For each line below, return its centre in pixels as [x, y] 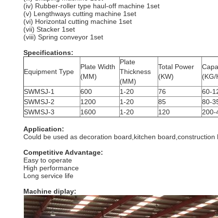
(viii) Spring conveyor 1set [63, 37]
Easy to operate [48, 160]
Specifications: [48, 53]
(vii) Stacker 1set [49, 29]
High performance [51, 168]
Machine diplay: [50, 191]
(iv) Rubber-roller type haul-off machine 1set [91, 6]
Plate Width [98, 67]
